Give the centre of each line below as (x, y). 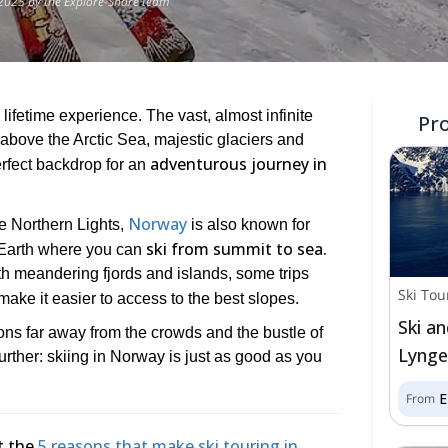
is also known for (248, 224)
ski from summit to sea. (236, 249)
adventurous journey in (238, 164)
